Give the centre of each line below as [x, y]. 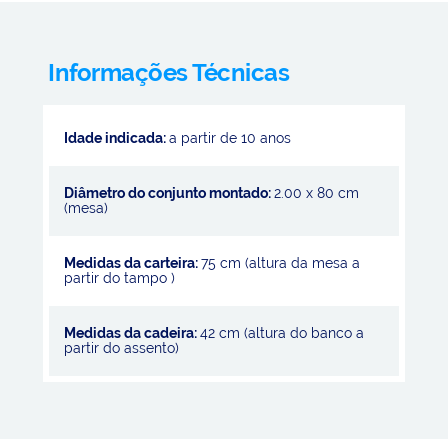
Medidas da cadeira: [132, 332]
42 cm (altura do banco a [282, 332]
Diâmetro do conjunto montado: [169, 192]
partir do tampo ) [120, 277]
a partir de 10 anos [230, 137]
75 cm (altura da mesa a [281, 262]
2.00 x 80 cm [317, 192]
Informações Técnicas [169, 73]
